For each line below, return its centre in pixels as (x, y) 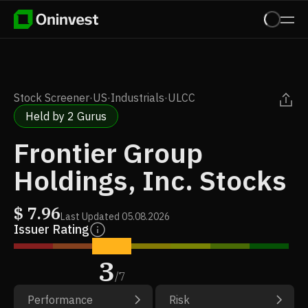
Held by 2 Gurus (66, 116)
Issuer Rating (52, 229)
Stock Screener (52, 98)
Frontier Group (108, 153)
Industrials (137, 98)
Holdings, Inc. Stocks (150, 180)
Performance (60, 300)
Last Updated (90, 217)
